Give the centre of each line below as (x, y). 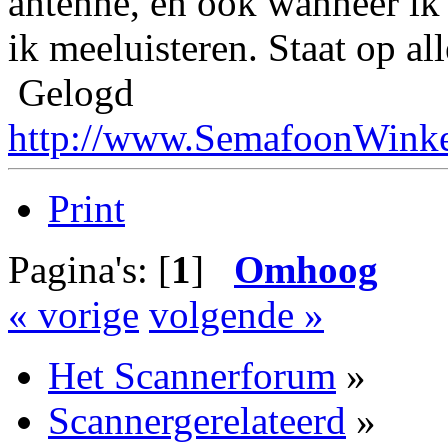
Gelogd (71, 93)
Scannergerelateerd (197, 421)
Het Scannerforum (192, 376)
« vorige (73, 315)
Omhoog (306, 270)
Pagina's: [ (89, 270)
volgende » (236, 315)
